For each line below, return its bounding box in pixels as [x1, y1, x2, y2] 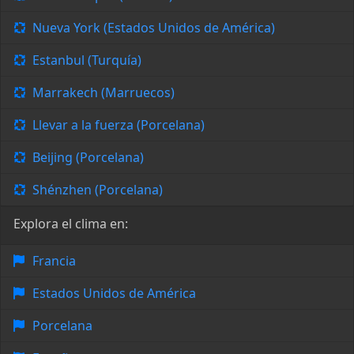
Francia [32, 252, 76, 270]
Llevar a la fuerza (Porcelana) [32, 116, 205, 134]
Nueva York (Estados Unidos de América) [32, 19, 275, 37]
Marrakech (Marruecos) [32, 84, 175, 102]
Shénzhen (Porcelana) [32, 181, 163, 199]
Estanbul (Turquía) [32, 51, 141, 70]
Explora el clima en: [13, 215, 128, 233]
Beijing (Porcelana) [32, 149, 144, 167]
